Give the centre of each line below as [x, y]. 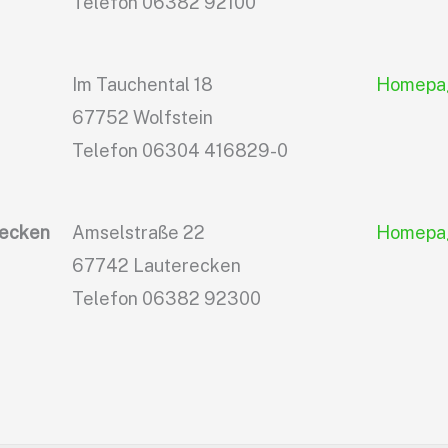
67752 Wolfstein [143, 118]
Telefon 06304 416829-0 [180, 151]
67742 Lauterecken [157, 265]
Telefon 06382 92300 [167, 298]
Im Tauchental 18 [143, 85]
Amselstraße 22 [139, 232]
